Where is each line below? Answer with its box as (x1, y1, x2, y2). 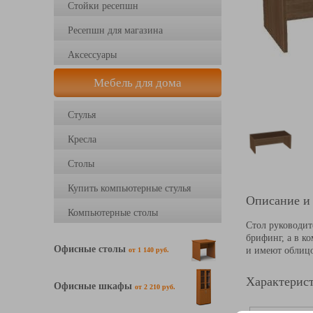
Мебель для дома (94, 76, 182, 89)
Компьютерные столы (68, 208, 158, 218)
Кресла (68, 134, 96, 145)
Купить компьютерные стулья (68, 183, 191, 194)
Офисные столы (54, 243, 129, 254)
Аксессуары (68, 50, 117, 60)
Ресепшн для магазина (68, 25, 163, 36)
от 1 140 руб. (129, 246, 169, 254)
